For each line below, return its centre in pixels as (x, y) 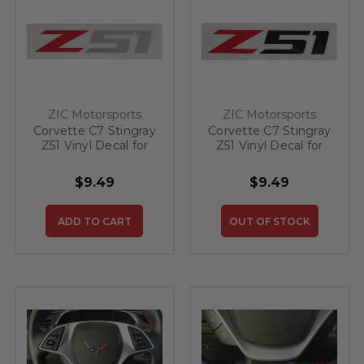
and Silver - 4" (95, 175)
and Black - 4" (269, 175)
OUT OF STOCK (269, 222)
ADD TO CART (94, 222)
